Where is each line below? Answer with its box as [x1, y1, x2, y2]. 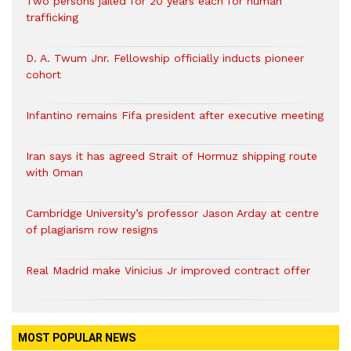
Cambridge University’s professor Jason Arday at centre [26, 207, 319, 219]
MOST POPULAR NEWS [18, 331, 136, 344]
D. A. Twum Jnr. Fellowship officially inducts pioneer [26, 52, 304, 64]
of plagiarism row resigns [26, 223, 158, 236]
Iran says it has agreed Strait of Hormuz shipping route [26, 150, 317, 162]
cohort [26, 68, 65, 81]
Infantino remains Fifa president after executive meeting [26, 109, 324, 121]
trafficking [26, 11, 82, 24]
